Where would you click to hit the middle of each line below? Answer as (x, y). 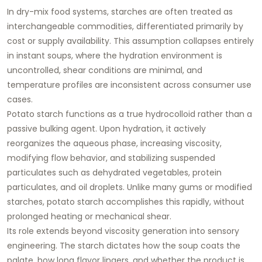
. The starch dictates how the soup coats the (148, 245)
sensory (223, 231)
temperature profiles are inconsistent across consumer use (129, 85)
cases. (20, 99)
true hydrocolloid (161, 114)
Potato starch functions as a (67, 114)
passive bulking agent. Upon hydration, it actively (106, 128)
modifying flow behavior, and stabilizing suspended (111, 158)
